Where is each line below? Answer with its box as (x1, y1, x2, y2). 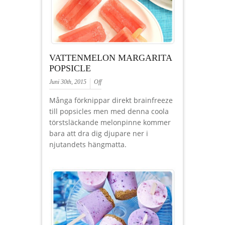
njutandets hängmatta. (49, 140, 127, 149)
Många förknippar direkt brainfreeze (49, 95, 173, 105)
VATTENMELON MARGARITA (49, 53, 172, 63)
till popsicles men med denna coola (49, 106, 169, 116)
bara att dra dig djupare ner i (49, 129, 148, 138)
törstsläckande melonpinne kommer (49, 118, 171, 127)
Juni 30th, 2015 (49, 78, 86, 85)
